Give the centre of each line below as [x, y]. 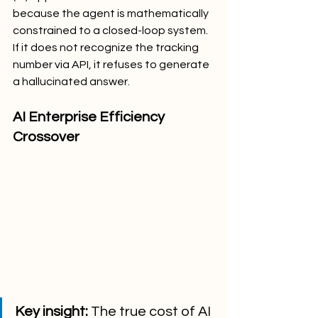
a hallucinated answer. [71, 81]
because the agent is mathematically [112, 13]
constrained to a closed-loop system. [111, 30]
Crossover [46, 137]
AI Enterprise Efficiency [90, 117]
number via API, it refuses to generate [112, 64]
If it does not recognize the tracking [107, 47]
